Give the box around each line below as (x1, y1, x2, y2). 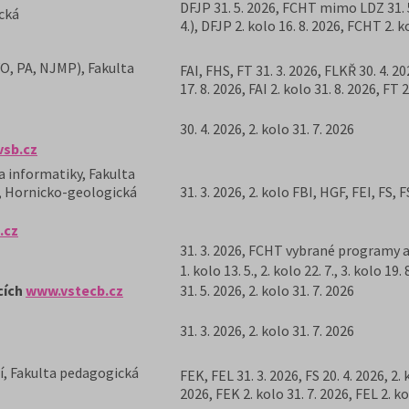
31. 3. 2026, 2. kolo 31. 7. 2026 (180, 321, 354, 340)
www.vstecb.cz (26, 281, 123, 299)
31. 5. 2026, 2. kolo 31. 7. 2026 (180, 281, 354, 299)
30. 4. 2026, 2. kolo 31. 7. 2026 (180, 120, 354, 138)
